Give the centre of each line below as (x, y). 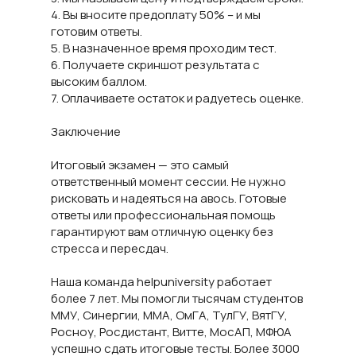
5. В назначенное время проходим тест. (164, 48)
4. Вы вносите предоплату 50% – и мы (156, 15)
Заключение (86, 132)
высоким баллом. (99, 81)
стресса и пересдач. (110, 248)
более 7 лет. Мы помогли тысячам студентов (177, 298)
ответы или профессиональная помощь (163, 215)
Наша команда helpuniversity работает (161, 282)
